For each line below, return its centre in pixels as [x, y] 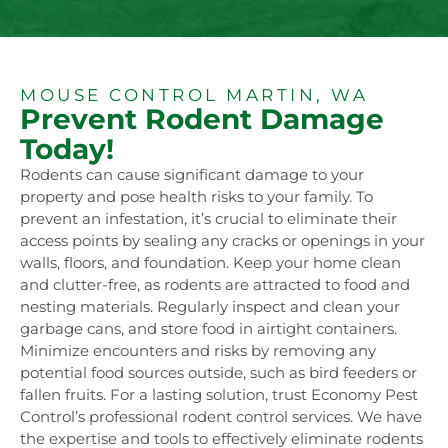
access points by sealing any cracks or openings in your [222, 241]
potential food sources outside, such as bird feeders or [218, 373]
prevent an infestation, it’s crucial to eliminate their [208, 219]
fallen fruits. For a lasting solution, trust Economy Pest [219, 395]
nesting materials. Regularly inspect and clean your [210, 307]
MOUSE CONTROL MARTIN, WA [194, 95]
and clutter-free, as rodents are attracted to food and [215, 285]
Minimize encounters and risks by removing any [198, 351]
